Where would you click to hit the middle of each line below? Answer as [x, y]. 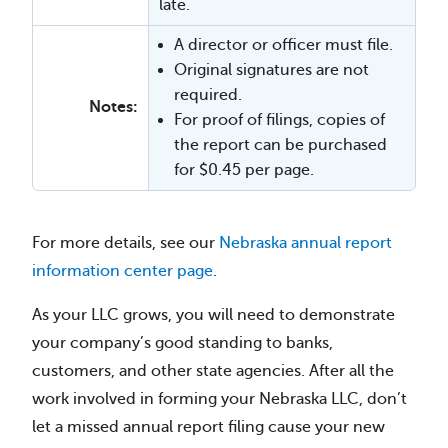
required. [208, 95]
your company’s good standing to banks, [182, 343]
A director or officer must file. [283, 45]
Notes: [113, 107]
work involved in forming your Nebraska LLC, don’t [219, 399]
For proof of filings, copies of [279, 120]
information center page [122, 271]
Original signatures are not [271, 70]
